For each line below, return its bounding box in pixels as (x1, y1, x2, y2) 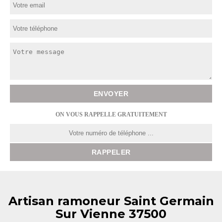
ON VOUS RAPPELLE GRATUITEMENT (55, 111, 167, 118)
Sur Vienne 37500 (55, 207, 166, 221)
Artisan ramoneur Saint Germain (8, 194, 214, 208)
